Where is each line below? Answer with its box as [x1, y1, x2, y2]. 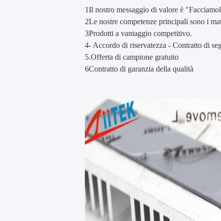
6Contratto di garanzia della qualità [85, 65, 193, 73]
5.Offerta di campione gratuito [85, 53, 179, 61]
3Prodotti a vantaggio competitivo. [85, 29, 192, 37]
